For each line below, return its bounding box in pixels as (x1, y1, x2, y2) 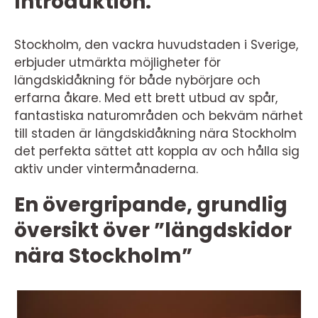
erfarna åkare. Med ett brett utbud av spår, (14, 89, 278, 106)
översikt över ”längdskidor (14, 216, 292, 244)
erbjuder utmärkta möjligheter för (14, 54, 221, 71)
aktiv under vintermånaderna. (14, 160, 198, 177)
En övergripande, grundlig (14, 191, 287, 219)
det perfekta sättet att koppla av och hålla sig (14, 143, 300, 160)
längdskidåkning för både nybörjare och (14, 72, 261, 89)
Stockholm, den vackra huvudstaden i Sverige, (14, 36, 298, 53)
